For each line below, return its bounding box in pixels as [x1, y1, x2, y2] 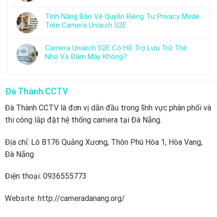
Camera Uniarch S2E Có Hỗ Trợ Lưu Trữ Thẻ [45, 44, 187, 53]
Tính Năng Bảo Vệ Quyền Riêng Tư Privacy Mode [45, 12, 200, 21]
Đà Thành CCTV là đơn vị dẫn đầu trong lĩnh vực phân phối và [4, 103, 211, 112]
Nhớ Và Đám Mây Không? [45, 52, 127, 62]
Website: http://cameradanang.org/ [4, 194, 125, 203]
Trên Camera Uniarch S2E [45, 21, 126, 30]
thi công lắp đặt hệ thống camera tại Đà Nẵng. [4, 115, 162, 124]
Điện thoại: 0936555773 [4, 171, 87, 181]
